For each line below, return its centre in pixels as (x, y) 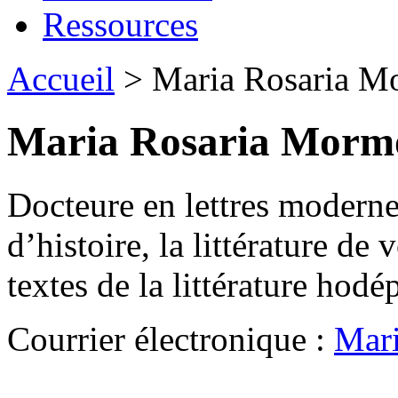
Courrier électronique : (171, 338)
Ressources (120, 24)
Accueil (61, 79)
